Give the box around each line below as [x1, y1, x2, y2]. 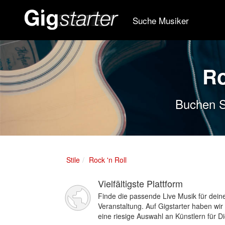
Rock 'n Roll [89, 155, 127, 165]
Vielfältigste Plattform [98, 177, 183, 190]
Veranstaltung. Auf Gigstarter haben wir [98, 201, 223, 211]
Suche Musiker [133, 14, 189, 27]
